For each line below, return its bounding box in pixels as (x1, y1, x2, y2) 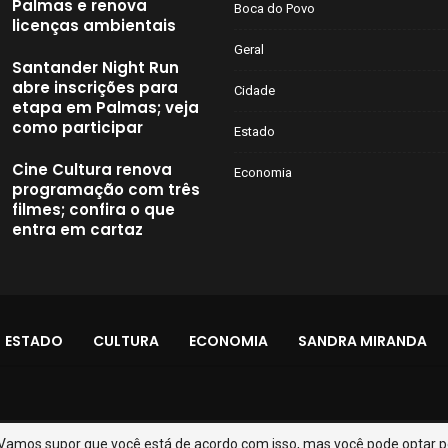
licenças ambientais (12, 15, 176, 37)
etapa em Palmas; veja (12, 97, 199, 119)
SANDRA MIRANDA (298, 331, 427, 352)
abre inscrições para (12, 77, 178, 99)
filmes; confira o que (12, 199, 175, 221)
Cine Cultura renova (12, 159, 172, 181)
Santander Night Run (12, 57, 179, 79)
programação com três (12, 179, 200, 201)
